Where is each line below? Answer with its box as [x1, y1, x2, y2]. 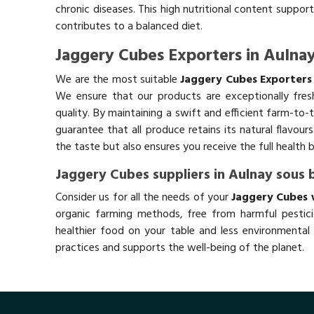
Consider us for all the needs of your [55, 188, 232, 207]
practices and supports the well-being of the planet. [55, 238, 305, 257]
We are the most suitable [55, 70, 181, 89]
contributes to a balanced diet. [55, 17, 203, 36]
